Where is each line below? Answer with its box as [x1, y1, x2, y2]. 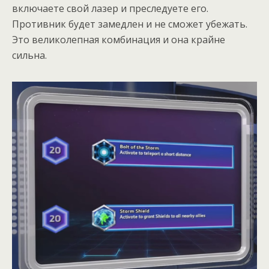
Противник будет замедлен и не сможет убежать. [12, 17, 247, 31]
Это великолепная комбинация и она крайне [12, 33, 225, 46]
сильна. [12, 49, 47, 62]
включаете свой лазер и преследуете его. [12, 2, 208, 15]
